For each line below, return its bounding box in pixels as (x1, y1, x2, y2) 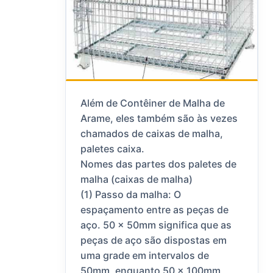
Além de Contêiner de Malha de (80, 97, 225, 110)
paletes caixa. (80, 143, 145, 155)
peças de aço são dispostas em (80, 234, 227, 247)
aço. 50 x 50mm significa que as (80, 219, 232, 232)
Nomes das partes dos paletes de (80, 158, 237, 171)
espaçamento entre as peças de (80, 204, 229, 216)
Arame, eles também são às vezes (80, 112, 238, 125)
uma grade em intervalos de (80, 249, 210, 262)
